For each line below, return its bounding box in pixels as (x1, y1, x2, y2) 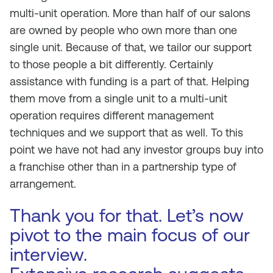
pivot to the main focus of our (10, 224, 250, 246)
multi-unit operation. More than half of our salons (10, 7, 250, 19)
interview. (10, 244, 87, 265)
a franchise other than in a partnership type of (10, 160, 236, 173)
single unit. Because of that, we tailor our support (10, 41, 252, 54)
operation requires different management (10, 109, 214, 122)
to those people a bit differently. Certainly (10, 58, 213, 71)
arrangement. (10, 177, 76, 190)
